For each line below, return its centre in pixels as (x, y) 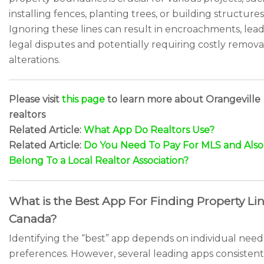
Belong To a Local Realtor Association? (99, 161)
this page (83, 99)
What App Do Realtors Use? (149, 130)
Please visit (35, 99)
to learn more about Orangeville (183, 99)
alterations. (34, 60)
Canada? (33, 219)
